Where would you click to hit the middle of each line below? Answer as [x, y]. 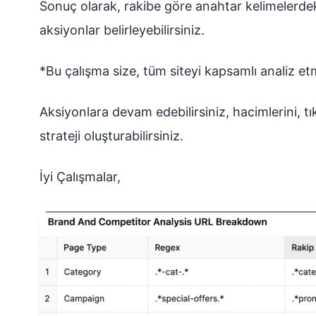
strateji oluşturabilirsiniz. [111, 136]
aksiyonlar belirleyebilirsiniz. [122, 30]
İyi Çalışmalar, [80, 177]
